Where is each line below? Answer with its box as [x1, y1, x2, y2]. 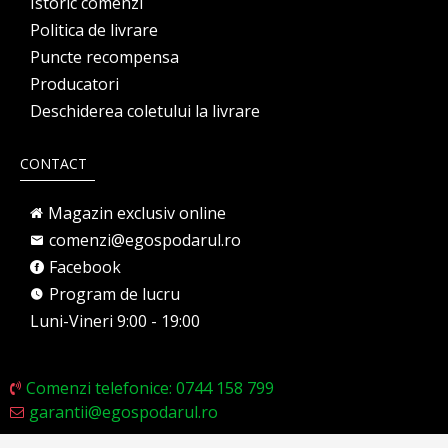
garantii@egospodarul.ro [29, 400, 218, 423]
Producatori [30, 72, 119, 95]
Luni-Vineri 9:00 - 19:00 [30, 309, 200, 332]
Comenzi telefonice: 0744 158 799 [26, 376, 274, 399]
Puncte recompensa [30, 45, 179, 68]
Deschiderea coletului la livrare [30, 99, 260, 122]
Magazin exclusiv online [48, 201, 226, 224]
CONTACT [20, 153, 87, 173]
